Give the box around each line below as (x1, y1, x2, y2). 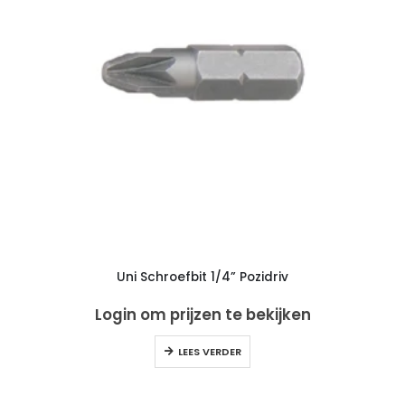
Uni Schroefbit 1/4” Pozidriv (117, 268, 288, 286)
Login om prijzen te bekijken (94, 304, 311, 326)
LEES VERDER (177, 344, 241, 360)
